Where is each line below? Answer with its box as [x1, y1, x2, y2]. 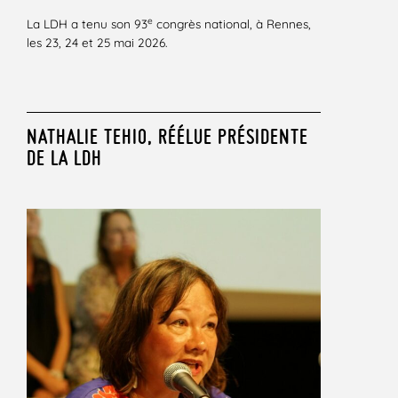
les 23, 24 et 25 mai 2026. [27, 35, 167, 51]
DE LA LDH [27, 146, 102, 171]
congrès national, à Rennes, [153, 16, 311, 32]
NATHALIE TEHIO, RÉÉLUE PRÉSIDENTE [27, 124, 308, 149]
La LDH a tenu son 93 [27, 16, 147, 32]
